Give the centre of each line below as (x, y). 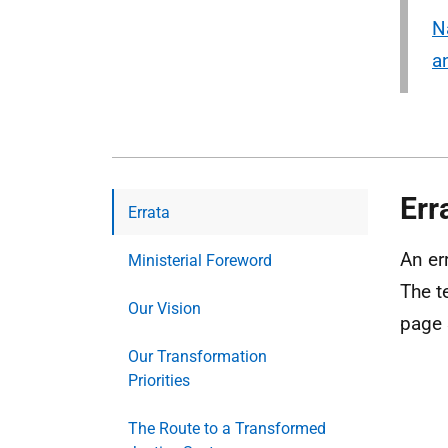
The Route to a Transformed (227, 428)
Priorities (159, 380)
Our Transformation (197, 356)
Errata (149, 212)
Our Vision (164, 308)
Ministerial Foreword (200, 260)
